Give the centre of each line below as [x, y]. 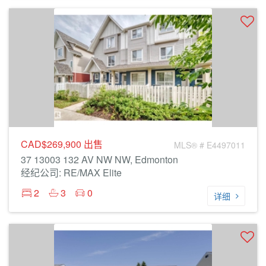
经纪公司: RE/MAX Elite [71, 172]
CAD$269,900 [52, 144]
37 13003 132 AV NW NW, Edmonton [99, 159]
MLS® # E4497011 [210, 145]
